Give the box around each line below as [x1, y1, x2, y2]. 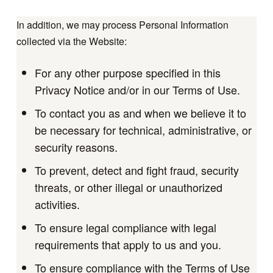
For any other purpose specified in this [34, 65, 221, 81]
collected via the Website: [16, 34, 127, 49]
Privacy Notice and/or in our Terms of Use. [34, 82, 240, 98]
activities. [34, 196, 80, 213]
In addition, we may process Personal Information [16, 18, 229, 32]
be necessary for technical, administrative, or [34, 122, 252, 138]
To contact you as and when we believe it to [34, 105, 246, 121]
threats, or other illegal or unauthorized [34, 179, 222, 196]
